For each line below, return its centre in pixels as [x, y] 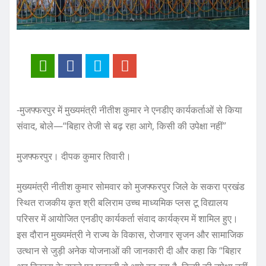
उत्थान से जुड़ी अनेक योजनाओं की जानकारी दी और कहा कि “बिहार [129, 251]
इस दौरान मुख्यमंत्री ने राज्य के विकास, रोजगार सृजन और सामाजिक [130, 235]
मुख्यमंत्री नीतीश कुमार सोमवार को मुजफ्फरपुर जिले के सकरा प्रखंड [131, 187]
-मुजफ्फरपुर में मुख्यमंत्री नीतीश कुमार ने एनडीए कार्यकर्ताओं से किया [129, 110]
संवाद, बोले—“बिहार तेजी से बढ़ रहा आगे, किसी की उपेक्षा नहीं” [121, 126]
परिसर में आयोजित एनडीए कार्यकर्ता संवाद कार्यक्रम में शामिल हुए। [127, 219]
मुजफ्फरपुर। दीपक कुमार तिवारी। [74, 156]
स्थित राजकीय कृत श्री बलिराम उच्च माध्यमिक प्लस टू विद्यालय [122, 203]
